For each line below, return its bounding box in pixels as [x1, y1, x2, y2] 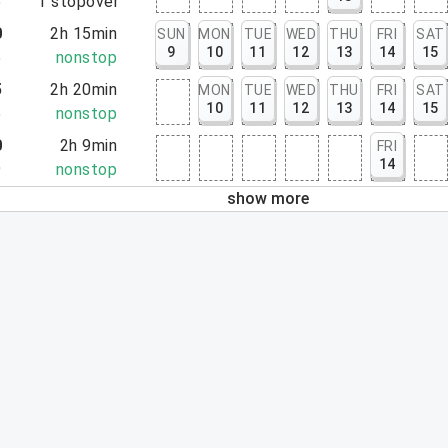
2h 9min [59, 136, 118, 155]
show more [227, 189, 310, 208]
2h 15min [50, 24, 118, 43]
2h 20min [50, 80, 118, 99]
